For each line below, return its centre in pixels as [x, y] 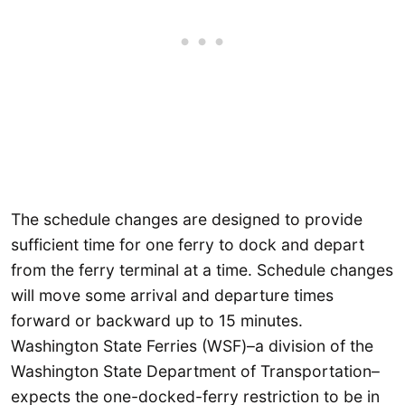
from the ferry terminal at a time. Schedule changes [202, 269]
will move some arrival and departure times [172, 295]
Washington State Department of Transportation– [195, 371]
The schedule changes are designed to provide [187, 219]
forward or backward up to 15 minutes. [157, 320]
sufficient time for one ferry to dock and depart [188, 244]
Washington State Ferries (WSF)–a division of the [192, 345]
